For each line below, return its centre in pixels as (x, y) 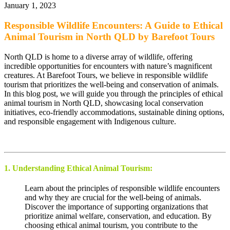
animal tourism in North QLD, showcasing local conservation (104, 103)
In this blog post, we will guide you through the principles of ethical (113, 93)
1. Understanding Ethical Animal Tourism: (78, 168)
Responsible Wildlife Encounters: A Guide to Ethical (113, 25)
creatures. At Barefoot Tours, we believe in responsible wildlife (106, 75)
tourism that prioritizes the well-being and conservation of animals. (111, 84)
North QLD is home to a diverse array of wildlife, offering (98, 56)
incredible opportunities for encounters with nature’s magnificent (108, 66)
